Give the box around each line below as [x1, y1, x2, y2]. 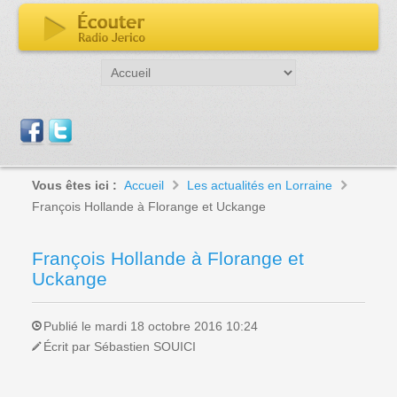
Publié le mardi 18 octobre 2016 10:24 [43, 319, 259, 333]
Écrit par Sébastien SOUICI [43, 339, 197, 354]
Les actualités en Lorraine [187, 178, 333, 192]
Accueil [124, 178, 165, 192]
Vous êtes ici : [32, 178, 118, 192]
